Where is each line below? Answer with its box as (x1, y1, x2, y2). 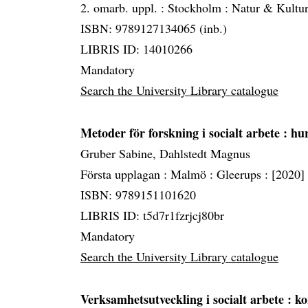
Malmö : (170, 166, 217, 183)
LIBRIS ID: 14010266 (80, 41, 192, 58)
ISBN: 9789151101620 (80, 186, 196, 203)
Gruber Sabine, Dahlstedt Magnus (80, 145, 250, 162)
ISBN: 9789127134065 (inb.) (80, 20, 227, 37)
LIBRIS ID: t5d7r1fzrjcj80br (80, 207, 224, 224)
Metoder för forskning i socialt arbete (80, 124, 283, 142)
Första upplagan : (80, 166, 170, 183)
